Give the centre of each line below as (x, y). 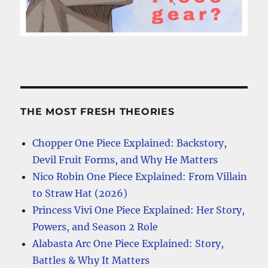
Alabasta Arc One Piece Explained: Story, (128, 243)
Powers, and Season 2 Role (95, 226)
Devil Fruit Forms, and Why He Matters (125, 159)
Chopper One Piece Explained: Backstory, (130, 143)
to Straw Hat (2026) (80, 193)
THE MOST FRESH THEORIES (98, 111)
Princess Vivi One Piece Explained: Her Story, (139, 210)
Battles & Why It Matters (91, 260)
